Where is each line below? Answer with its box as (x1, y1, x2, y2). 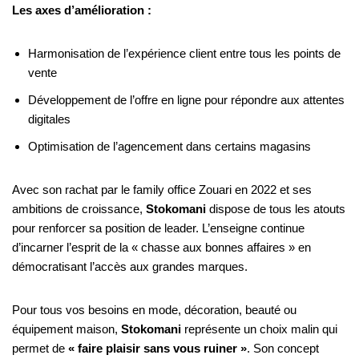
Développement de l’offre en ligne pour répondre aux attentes (28, 92, 345, 107)
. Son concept (247, 341, 319, 355)
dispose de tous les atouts (206, 201, 345, 216)
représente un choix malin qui (181, 321, 337, 336)
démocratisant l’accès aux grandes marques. (12, 259, 248, 273)
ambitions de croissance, (12, 201, 146, 216)
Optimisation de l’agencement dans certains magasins (28, 139, 311, 153)
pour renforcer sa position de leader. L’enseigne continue (12, 220, 305, 235)
